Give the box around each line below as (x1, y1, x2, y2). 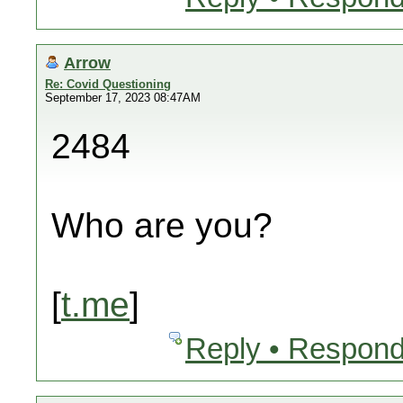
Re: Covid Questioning (45, 77, 171, 91)
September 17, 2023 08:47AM (45, 91, 201, 104)
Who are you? (51, 206, 273, 245)
